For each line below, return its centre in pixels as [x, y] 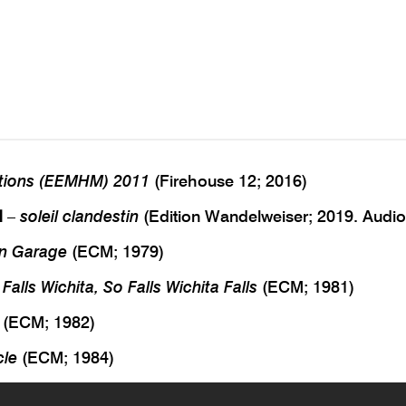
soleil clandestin [79, 216]
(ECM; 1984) [66, 357]
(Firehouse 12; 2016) [228, 180]
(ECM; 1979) [116, 251]
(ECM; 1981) [306, 286]
